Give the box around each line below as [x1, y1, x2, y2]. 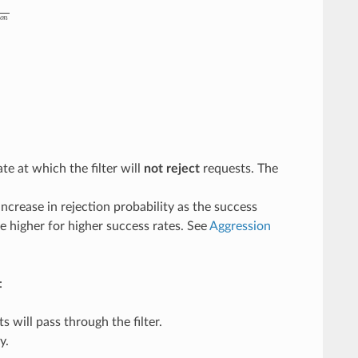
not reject [143, 162, 200, 176]
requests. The [199, 162, 278, 176]
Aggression [209, 220, 271, 233]
